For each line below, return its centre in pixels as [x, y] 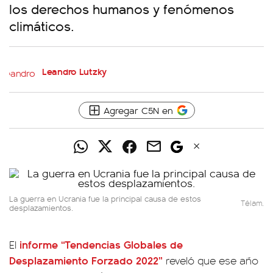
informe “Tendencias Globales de [101, 244]
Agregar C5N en [138, 110]
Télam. [252, 203]
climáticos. [42, 25]
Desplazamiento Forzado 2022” [86, 260]
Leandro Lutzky [75, 71]
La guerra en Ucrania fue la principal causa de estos [105, 198]
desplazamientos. [41, 207]
